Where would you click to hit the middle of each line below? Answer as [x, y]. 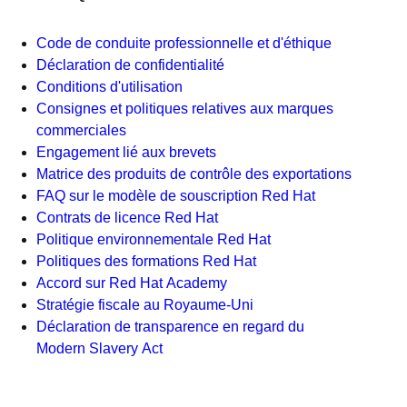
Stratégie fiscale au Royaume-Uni [145, 305]
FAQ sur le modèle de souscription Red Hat [176, 196]
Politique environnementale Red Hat [154, 239]
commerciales [81, 130]
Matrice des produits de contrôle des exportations [194, 174]
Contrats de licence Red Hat [127, 218]
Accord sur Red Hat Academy [132, 283]
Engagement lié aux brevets [126, 152]
